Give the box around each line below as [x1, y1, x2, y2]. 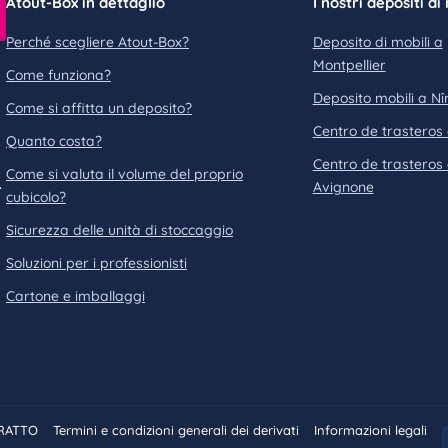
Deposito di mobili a [312, 33, 443, 51]
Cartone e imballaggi [6, 287, 145, 305]
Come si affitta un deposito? [6, 99, 192, 117]
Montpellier [312, 56, 386, 74]
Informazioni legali [314, 422, 427, 439]
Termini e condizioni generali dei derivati [53, 422, 299, 439]
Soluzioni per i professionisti [6, 254, 187, 272]
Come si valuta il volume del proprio [6, 165, 243, 183]
